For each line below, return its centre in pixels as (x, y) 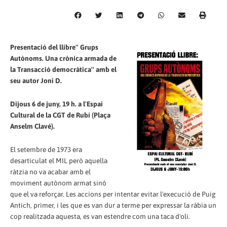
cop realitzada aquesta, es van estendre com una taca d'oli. (100, 216)
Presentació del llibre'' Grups (54, 47)
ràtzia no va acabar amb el (50, 172)
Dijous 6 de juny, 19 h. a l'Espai (56, 104)
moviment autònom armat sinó (58, 183)
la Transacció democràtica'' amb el (63, 69)
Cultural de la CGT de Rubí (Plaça (60, 115)
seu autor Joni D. (36, 80)
